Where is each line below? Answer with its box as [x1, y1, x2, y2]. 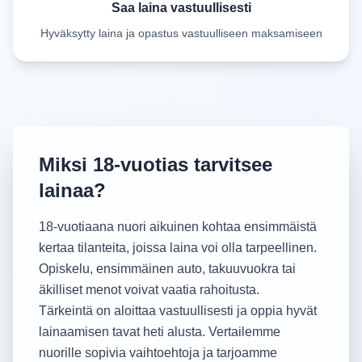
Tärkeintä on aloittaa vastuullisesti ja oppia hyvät [39, 304, 317, 318]
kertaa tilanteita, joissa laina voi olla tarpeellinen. [39, 241, 317, 255]
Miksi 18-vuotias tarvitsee [39, 154, 272, 175]
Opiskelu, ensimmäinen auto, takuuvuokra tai [39, 262, 296, 276]
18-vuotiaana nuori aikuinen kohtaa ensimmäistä [39, 220, 317, 234]
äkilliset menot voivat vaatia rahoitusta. [39, 283, 259, 297]
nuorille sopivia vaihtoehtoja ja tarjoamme [39, 346, 277, 360]
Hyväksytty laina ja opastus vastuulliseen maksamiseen [40, 27, 322, 40]
